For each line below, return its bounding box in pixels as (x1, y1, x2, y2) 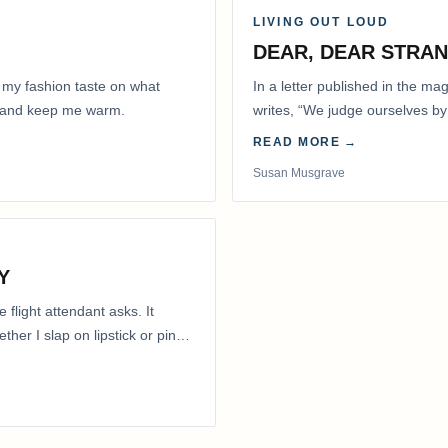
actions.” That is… (253, 126, 368, 143)
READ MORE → (253, 135, 358, 150)
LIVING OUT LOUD (253, 15, 390, 30)
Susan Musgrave (253, 166, 345, 181)
